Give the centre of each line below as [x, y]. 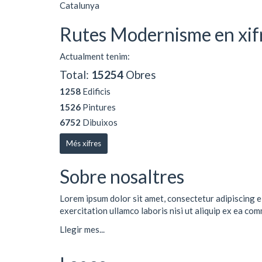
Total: [75, 74]
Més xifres [84, 143]
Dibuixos [99, 122]
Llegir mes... [82, 229]
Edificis [96, 91]
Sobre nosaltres [122, 176]
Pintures [98, 107]
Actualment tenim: [95, 56]
